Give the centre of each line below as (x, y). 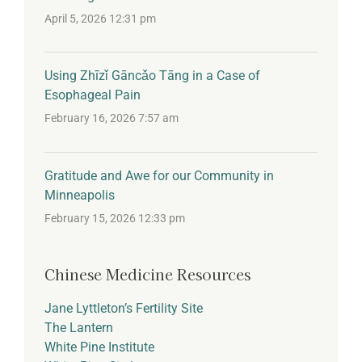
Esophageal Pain (93, 95)
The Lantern (79, 328)
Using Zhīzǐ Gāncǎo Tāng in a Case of (152, 76)
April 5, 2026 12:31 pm (100, 19)
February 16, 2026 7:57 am (112, 119)
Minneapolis (80, 195)
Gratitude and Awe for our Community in (159, 175)
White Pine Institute (99, 347)
